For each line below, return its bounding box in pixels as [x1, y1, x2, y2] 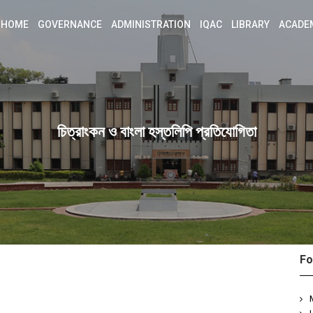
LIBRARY [231, 19, 270, 30]
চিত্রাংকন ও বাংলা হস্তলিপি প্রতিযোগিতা [57, 123, 256, 140]
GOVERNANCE [38, 19, 102, 30]
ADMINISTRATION [111, 19, 191, 30]
